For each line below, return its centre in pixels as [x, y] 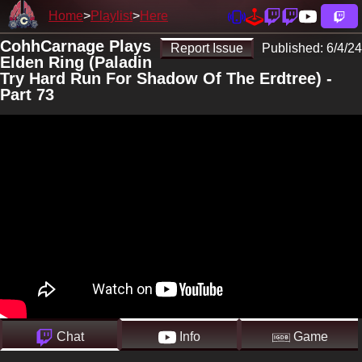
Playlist [112, 16]
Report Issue [207, 48]
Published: [294, 48]
